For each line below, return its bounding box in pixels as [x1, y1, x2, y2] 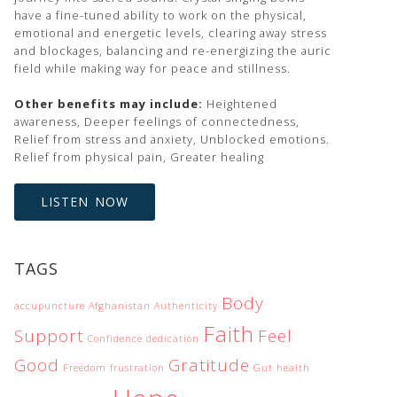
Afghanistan [89, 300, 151, 312]
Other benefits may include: [14, 96, 203, 112]
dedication [146, 332, 199, 345]
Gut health [253, 362, 310, 374]
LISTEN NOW [41, 193, 128, 210]
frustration [110, 362, 165, 374]
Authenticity [154, 300, 218, 312]
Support [14, 324, 84, 347]
